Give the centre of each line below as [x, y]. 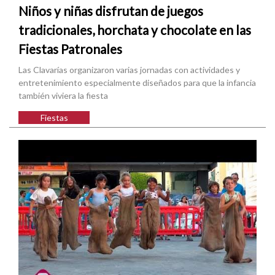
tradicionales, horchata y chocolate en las [135, 30]
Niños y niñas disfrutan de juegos [111, 11]
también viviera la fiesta [63, 96]
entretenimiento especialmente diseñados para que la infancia [137, 83]
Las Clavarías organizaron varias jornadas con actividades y [129, 70]
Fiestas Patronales [70, 49]
